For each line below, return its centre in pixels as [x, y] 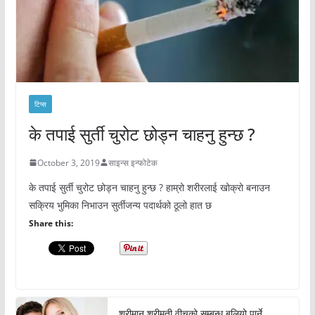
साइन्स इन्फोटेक [133, 162]
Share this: [51, 223]
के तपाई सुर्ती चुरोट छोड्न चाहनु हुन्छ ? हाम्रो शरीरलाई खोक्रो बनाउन [149, 187]
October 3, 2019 [68, 162]
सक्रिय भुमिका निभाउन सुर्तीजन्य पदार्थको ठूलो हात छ [120, 205]
